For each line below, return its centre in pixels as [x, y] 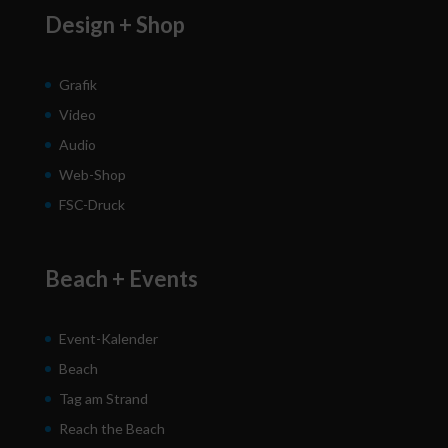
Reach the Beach [111, 429]
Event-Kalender [108, 339]
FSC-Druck [91, 205]
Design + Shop [114, 25]
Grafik [77, 85]
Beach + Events [121, 279]
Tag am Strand [103, 399]
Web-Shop [92, 175]
